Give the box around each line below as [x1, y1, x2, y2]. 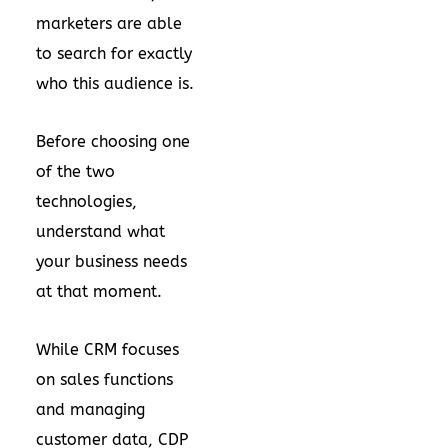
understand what [36, 222, 165, 241]
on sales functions [36, 370, 173, 389]
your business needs [36, 252, 187, 271]
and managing [36, 400, 145, 419]
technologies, [36, 192, 137, 211]
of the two [36, 162, 115, 181]
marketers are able [36, 14, 182, 33]
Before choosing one [36, 132, 190, 151]
